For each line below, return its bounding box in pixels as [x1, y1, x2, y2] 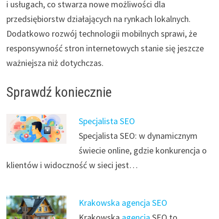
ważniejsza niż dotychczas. [6, 57, 104, 68]
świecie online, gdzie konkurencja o [78, 144, 207, 156]
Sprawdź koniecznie [6, 84, 112, 100]
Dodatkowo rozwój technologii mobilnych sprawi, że [6, 27, 197, 39]
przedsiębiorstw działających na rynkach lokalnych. [6, 13, 191, 24]
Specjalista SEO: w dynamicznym [78, 130, 197, 141]
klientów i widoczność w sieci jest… [6, 159, 138, 171]
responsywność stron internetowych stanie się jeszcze [6, 42, 204, 54]
